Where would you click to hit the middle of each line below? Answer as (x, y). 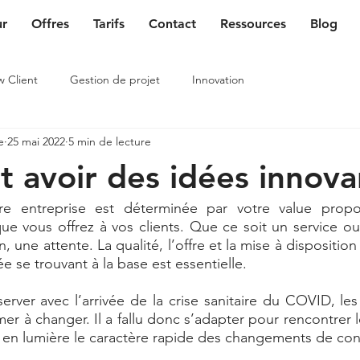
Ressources (253, 24)
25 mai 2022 (36, 141)
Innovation (218, 79)
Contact (172, 24)
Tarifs (109, 24)
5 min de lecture (110, 141)
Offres (50, 24)
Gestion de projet (115, 79)
